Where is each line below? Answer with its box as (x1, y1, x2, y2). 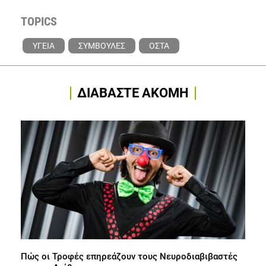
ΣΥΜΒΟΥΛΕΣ (78, 41, 125, 51)
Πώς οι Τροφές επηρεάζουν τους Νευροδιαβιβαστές (21, 251, 237, 262)
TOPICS (21, 14, 57, 29)
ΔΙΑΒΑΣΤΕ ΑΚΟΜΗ (77, 85, 189, 101)
